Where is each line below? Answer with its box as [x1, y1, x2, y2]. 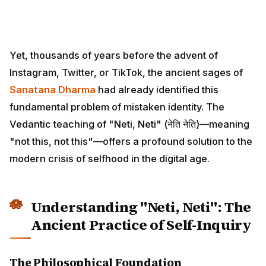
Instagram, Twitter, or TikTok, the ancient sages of [9, 66, 243, 79]
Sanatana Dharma [9, 84, 96, 96]
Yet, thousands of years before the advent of [9, 49, 218, 62]
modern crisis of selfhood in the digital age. [9, 153, 210, 165]
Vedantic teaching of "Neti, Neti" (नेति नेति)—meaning [9, 118, 249, 131]
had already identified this [96, 84, 218, 96]
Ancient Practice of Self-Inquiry [31, 215, 252, 235]
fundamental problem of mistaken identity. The [9, 101, 224, 113]
